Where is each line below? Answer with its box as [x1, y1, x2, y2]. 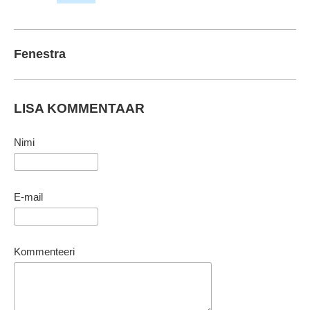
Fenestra [14, 47, 66, 61]
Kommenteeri [14, 246, 75, 257]
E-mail [14, 192, 43, 203]
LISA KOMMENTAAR [14, 100, 145, 116]
